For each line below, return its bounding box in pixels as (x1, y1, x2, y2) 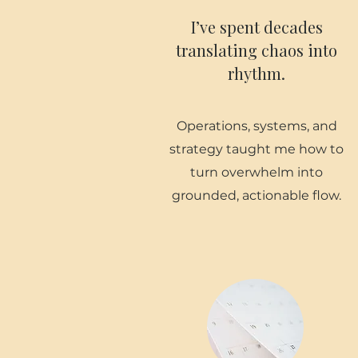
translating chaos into (176, 39, 337, 61)
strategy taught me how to (169, 141, 344, 157)
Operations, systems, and (176, 118, 337, 133)
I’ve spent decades (190, 16, 323, 38)
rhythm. (228, 62, 285, 84)
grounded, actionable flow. (172, 188, 341, 203)
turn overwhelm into (190, 165, 323, 180)
